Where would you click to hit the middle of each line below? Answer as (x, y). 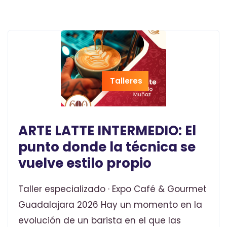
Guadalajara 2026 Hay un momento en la (110, 204)
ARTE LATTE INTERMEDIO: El (107, 130)
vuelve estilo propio (85, 163)
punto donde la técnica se (107, 147)
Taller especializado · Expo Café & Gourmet (112, 189)
